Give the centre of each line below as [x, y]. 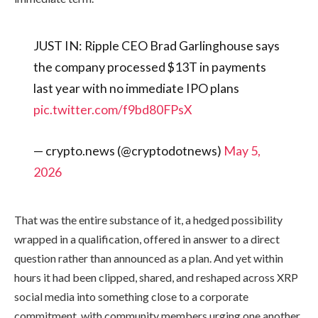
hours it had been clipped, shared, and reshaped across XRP [156, 277]
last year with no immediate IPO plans [136, 88]
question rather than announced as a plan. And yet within [149, 258]
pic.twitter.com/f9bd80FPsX [113, 110]
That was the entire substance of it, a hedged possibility [148, 219]
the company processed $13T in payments [149, 67]
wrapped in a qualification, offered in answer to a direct [147, 238]
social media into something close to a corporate [131, 296]
